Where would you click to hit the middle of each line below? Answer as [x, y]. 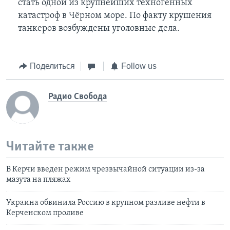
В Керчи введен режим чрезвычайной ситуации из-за [106, 170]
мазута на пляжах [38, 180]
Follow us [139, 66]
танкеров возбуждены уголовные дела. [99, 29]
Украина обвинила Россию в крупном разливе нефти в [106, 203]
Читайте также [50, 147]
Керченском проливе [45, 213]
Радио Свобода [78, 97]
